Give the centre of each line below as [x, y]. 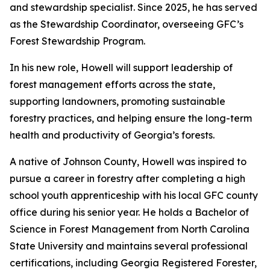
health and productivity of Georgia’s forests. [112, 135]
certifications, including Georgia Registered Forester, [133, 262]
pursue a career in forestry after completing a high [127, 178]
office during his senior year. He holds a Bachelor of [129, 212]
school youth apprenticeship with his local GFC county [134, 195]
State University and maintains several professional [129, 246]
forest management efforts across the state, [112, 84]
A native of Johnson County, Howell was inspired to [128, 161]
